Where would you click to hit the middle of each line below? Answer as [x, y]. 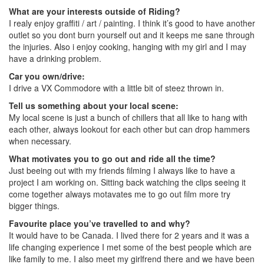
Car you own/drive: [48, 76]
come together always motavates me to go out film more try [120, 194]
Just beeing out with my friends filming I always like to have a [122, 171]
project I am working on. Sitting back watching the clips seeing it [127, 182]
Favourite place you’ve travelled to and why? [101, 224]
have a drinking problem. [55, 59]
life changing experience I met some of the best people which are [130, 247]
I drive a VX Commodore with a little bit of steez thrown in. [116, 88]
